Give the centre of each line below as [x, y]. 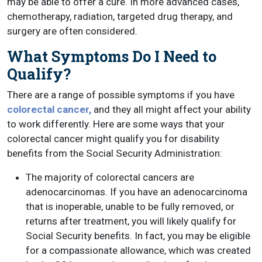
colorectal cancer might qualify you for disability [113, 138]
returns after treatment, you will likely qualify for [131, 221]
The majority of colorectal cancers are [110, 177]
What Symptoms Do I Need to [112, 56]
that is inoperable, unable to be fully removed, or [130, 206]
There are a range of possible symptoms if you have [121, 94]
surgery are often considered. [72, 31]
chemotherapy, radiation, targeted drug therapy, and [120, 16]
